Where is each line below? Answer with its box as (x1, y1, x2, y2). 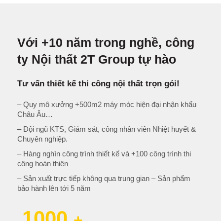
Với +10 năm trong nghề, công (17, 36, 194, 50)
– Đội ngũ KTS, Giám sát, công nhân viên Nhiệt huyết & (17, 125, 196, 134)
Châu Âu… (17, 110, 53, 119)
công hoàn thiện (17, 159, 68, 168)
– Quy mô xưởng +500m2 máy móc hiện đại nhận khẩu (17, 100, 196, 109)
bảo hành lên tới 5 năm (17, 184, 91, 193)
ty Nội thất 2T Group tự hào (17, 52, 176, 67)
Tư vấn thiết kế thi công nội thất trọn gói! (17, 79, 180, 89)
